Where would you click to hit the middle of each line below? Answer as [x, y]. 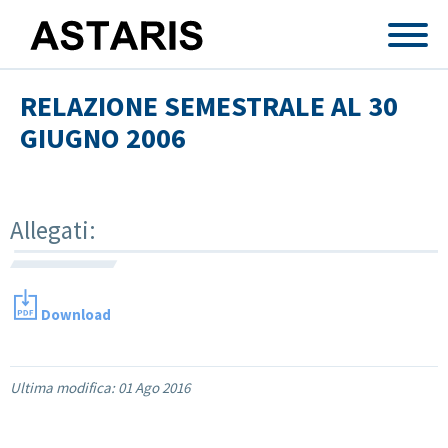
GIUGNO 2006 [103, 138]
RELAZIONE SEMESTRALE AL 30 [209, 106]
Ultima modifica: [64, 387]
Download [76, 314]
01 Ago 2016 [154, 387]
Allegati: [55, 229]
